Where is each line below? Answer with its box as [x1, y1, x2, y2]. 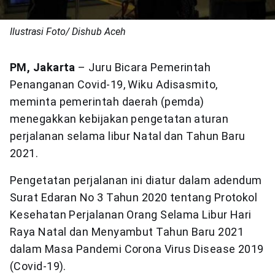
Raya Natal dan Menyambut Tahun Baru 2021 [10, 225, 244, 238]
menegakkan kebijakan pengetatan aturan [10, 112, 229, 125]
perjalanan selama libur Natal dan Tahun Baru [10, 130, 246, 142]
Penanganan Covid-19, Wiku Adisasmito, [10, 78, 218, 91]
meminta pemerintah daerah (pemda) [10, 95, 204, 108]
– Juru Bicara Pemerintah [75, 61, 211, 74]
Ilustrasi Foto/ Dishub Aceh [10, 26, 126, 37]
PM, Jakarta [10, 61, 76, 74]
